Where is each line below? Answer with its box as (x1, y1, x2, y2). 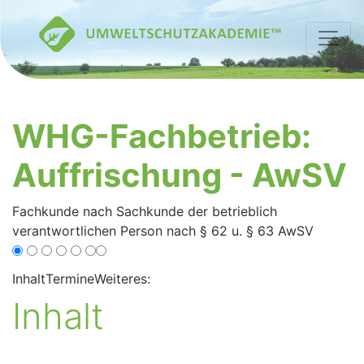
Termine (45, 271, 94, 288)
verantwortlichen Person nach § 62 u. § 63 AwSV (12, 223, 314, 240)
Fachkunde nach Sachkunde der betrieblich (12, 203, 277, 220)
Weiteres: (94, 271, 150, 288)
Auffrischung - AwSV (12, 155, 347, 196)
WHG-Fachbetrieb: (12, 116, 311, 157)
